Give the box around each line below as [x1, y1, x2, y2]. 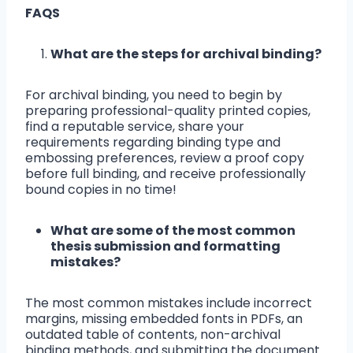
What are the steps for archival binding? [50, 45, 321, 64]
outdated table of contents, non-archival [25, 325, 281, 344]
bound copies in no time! [25, 180, 176, 199]
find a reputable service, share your [25, 117, 244, 136]
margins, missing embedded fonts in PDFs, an [25, 310, 303, 329]
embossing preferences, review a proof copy [25, 149, 304, 168]
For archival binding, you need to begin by [25, 86, 282, 105]
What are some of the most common [50, 221, 295, 240]
